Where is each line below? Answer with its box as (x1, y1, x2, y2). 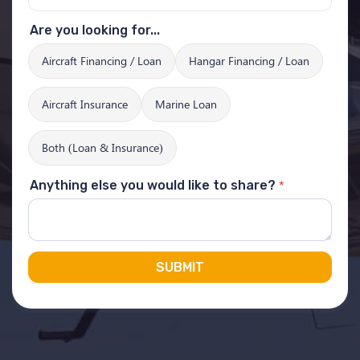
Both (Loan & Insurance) (42, 140, 163, 155)
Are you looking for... (30, 22, 160, 38)
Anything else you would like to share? (30, 178, 276, 193)
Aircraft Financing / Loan (42, 53, 162, 68)
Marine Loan (155, 96, 217, 112)
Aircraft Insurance (42, 96, 128, 112)
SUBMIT (156, 260, 204, 275)
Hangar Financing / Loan (189, 53, 309, 68)
